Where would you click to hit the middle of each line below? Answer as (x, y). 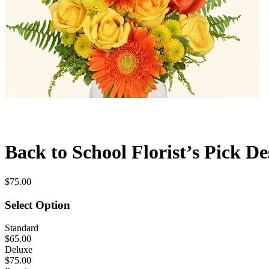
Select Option (38, 205)
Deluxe (19, 250)
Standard (22, 228)
